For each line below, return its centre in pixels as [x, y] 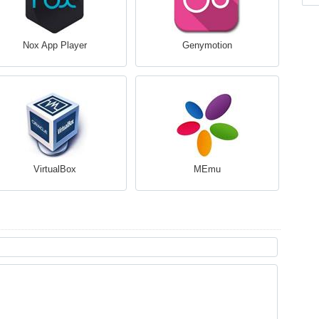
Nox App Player [54, 45]
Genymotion [207, 45]
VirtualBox [54, 169]
